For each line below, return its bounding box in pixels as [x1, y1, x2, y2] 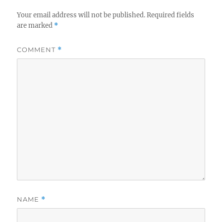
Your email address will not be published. [17, 11, 146, 20]
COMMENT [17, 46, 58, 54]
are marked [17, 21, 55, 30]
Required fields [147, 11, 195, 20]
